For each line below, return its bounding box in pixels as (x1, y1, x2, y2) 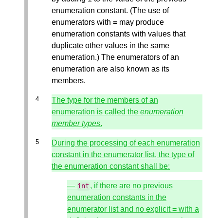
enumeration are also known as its (52, 65, 169, 73)
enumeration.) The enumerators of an (52, 53, 179, 62)
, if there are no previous (90, 182, 173, 190)
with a (177, 205, 199, 214)
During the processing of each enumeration (52, 139, 200, 147)
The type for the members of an (52, 96, 158, 105)
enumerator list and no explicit (67, 205, 172, 214)
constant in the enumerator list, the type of (52, 150, 194, 159)
